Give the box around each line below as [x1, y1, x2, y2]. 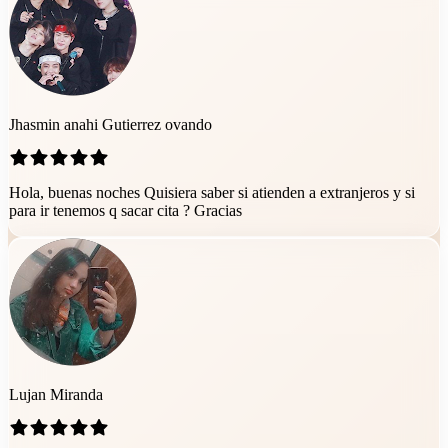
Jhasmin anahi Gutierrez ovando [9, 115, 212, 133]
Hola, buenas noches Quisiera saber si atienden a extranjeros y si [9, 183, 415, 201]
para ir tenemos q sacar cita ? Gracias [9, 201, 242, 219]
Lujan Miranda [9, 385, 103, 403]
